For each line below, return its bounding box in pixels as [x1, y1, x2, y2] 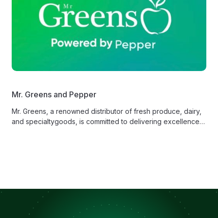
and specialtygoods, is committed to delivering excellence [12, 117, 200, 126]
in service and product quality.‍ [12, 127, 108, 136]
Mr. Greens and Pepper [12, 90, 96, 100]
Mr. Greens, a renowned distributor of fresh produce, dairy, [12, 107, 201, 116]
